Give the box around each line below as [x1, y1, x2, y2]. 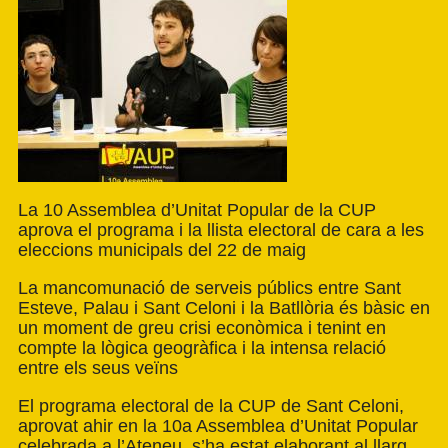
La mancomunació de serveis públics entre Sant [18, 278, 401, 299]
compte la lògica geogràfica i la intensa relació [18, 338, 386, 359]
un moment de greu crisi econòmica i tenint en [18, 318, 386, 339]
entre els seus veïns [18, 358, 178, 379]
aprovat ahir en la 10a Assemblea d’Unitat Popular [18, 416, 418, 437]
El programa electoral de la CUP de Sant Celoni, [18, 396, 404, 417]
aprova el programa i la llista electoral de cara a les [18, 220, 424, 241]
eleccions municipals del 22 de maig [18, 240, 306, 261]
